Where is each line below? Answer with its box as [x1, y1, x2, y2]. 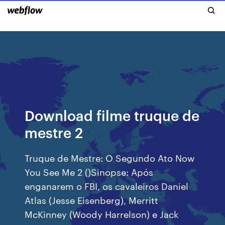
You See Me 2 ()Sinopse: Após [25, 165, 154, 178]
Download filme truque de [25, 105, 200, 124]
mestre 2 [25, 123, 83, 141]
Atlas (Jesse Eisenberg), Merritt [25, 193, 159, 206]
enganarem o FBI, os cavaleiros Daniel [25, 179, 189, 192]
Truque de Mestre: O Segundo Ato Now [25, 151, 195, 164]
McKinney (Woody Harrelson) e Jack [25, 207, 179, 220]
